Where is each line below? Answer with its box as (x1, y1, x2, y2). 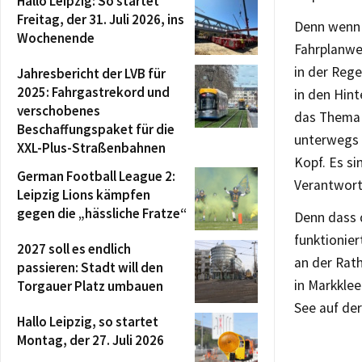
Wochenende (17, 28, 95, 47)
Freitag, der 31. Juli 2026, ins (17, 10, 184, 28)
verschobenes (17, 101, 100, 120)
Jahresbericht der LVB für (17, 64, 166, 82)
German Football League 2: (17, 166, 175, 185)
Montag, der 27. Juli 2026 (17, 330, 164, 349)
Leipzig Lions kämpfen (17, 185, 150, 204)
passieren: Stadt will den (17, 258, 163, 276)
